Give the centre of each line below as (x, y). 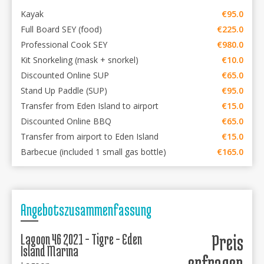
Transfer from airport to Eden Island (90, 136)
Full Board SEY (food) (61, 29)
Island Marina (49, 251)
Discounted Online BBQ (66, 121)
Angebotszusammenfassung (86, 210)
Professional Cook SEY (64, 44)
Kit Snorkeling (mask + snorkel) (80, 60)
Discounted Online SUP (65, 75)
